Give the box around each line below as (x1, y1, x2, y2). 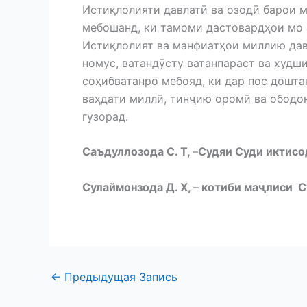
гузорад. (82, 109, 128, 123)
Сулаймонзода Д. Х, (82, 180, 193, 194)
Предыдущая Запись (61, 270, 177, 284)
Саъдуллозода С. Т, (82, 145, 193, 159)
